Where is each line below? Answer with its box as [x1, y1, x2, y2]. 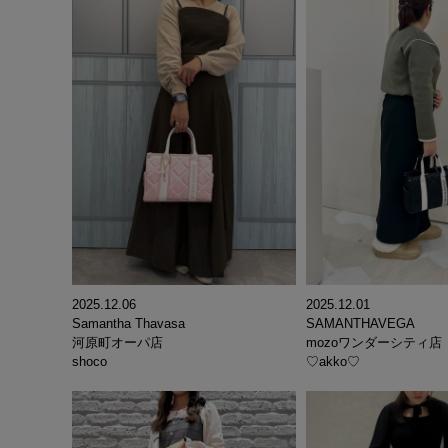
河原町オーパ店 [72, 335, 163, 351]
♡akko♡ [306, 354, 360, 370]
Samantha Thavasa [72, 316, 185, 332]
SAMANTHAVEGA [306, 316, 415, 332]
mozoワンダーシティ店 [306, 335, 442, 351]
